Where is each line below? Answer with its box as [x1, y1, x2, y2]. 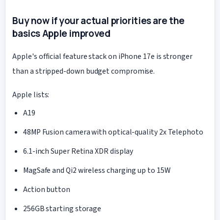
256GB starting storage [23, 203, 102, 214]
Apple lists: [12, 89, 50, 101]
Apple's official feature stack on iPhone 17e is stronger [12, 51, 192, 62]
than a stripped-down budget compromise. [12, 65, 155, 77]
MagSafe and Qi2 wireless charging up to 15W [23, 165, 170, 176]
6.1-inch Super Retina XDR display [23, 146, 134, 157]
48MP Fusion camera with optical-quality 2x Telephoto [23, 127, 203, 138]
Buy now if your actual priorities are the [12, 14, 185, 27]
